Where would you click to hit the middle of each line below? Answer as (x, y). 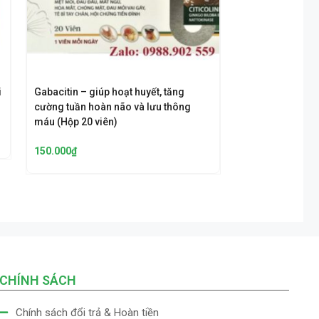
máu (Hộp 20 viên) (76, 122)
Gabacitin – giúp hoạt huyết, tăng (110, 92)
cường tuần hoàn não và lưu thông (113, 107)
